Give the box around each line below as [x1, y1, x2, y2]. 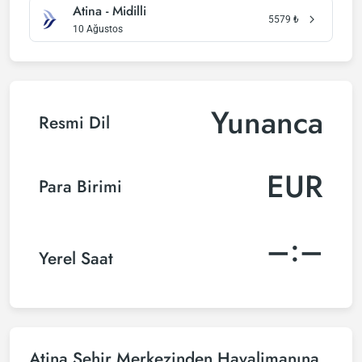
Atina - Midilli [73, 2, 146, 20]
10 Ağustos [73, 23, 123, 35]
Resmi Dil [39, 110, 110, 135]
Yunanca [211, 100, 323, 145]
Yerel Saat [39, 246, 113, 271]
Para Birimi [39, 174, 122, 199]
